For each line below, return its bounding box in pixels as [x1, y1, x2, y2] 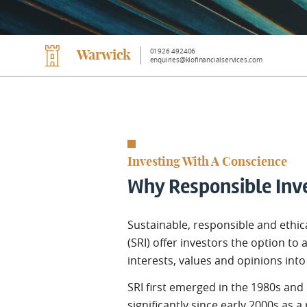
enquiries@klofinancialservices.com [149, 56, 262, 64]
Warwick [76, 49, 132, 62]
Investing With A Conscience [127, 156, 287, 169]
